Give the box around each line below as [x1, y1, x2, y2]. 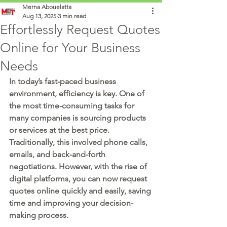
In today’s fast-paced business [9, 76, 118, 86]
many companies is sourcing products [9, 112, 148, 123]
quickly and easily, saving [59, 185, 153, 196]
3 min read [58, 12, 86, 20]
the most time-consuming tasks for [9, 100, 136, 110]
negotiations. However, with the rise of [9, 161, 149, 171]
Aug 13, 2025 [22, 12, 56, 20]
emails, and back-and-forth [9, 149, 107, 159]
